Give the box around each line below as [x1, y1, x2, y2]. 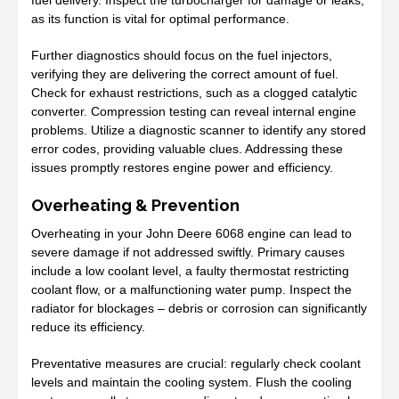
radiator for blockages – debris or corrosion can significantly [31, 300, 367, 315]
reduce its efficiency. [31, 319, 145, 334]
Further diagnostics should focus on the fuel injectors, [31, 47, 332, 62]
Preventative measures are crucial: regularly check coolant [31, 355, 361, 370]
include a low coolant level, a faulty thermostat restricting [31, 263, 349, 278]
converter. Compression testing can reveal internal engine [31, 103, 356, 118]
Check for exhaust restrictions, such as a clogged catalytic [31, 85, 357, 100]
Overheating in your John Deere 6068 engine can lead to [31, 225, 352, 240]
